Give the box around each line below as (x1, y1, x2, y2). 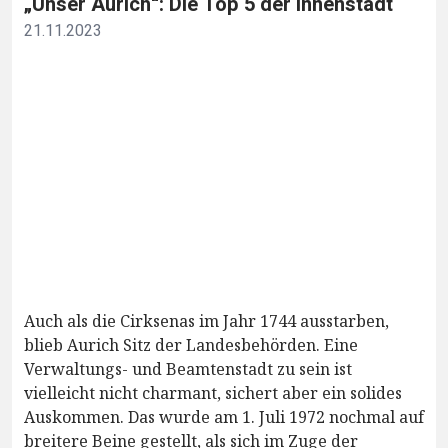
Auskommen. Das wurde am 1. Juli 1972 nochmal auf (24, 406, 424, 429)
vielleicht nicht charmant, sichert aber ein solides (24, 382, 402, 405)
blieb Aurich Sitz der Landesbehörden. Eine (24, 334, 358, 357)
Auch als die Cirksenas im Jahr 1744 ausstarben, (24, 310, 389, 333)
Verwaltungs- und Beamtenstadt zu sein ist (24, 358, 352, 381)
